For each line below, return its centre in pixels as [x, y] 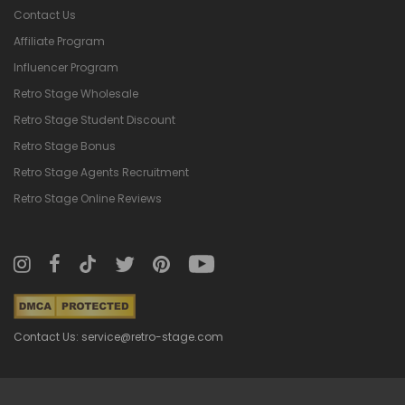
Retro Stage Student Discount [94, 119]
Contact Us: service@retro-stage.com [118, 336]
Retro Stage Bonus [65, 146]
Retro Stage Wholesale [76, 93]
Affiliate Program [59, 41]
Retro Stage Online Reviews [88, 198]
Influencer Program [66, 67]
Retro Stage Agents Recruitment [101, 172]
